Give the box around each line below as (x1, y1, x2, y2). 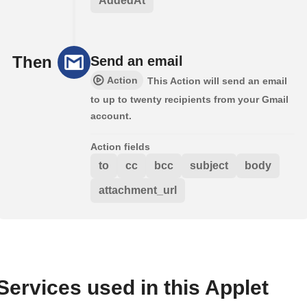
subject (190, 160, 228, 172)
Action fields (90, 141, 150, 153)
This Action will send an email (147, 75, 287, 87)
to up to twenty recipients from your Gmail (90, 94, 288, 106)
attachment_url (99, 184, 177, 197)
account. (90, 110, 132, 122)
